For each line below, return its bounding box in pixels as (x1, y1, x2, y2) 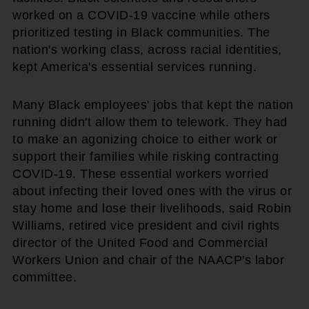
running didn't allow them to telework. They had (12, 114, 288, 129)
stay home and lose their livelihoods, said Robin (12, 201, 291, 215)
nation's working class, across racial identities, (12, 42, 282, 57)
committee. (12, 270, 77, 284)
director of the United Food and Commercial (12, 235, 268, 250)
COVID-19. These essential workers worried (12, 166, 269, 181)
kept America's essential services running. (12, 59, 257, 74)
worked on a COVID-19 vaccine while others (12, 8, 270, 22)
